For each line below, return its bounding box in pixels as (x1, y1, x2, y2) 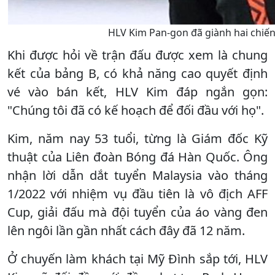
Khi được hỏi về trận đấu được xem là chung (7, 46, 268, 63)
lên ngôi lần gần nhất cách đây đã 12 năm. (7, 222, 245, 239)
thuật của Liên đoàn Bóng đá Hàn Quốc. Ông (7, 148, 268, 165)
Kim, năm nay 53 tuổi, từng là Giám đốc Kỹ (7, 130, 268, 147)
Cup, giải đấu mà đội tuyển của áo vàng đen (7, 203, 268, 220)
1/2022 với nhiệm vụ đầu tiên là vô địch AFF (7, 185, 268, 202)
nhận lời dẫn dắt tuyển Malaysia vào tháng (7, 166, 268, 184)
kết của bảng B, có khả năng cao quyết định (7, 64, 268, 82)
